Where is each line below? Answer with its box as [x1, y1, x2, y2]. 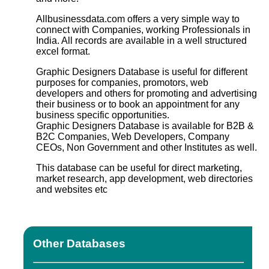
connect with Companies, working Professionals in [36, 24, 250, 35]
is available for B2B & [160, 120, 254, 131]
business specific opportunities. [36, 109, 169, 120]
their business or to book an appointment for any [36, 98, 240, 109]
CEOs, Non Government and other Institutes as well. [36, 142, 257, 153]
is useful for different [160, 66, 247, 77]
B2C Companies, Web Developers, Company [36, 131, 229, 142]
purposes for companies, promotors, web [36, 77, 208, 88]
